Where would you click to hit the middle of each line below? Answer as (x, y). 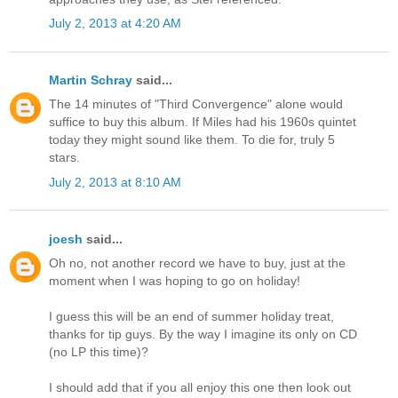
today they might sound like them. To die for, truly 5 (192, 140)
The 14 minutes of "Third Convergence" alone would (196, 104)
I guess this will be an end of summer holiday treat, (191, 317)
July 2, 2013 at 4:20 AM (115, 24)
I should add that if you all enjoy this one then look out (200, 388)
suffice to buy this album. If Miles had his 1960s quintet (203, 122)
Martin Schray (91, 80)
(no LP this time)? (99, 352)
